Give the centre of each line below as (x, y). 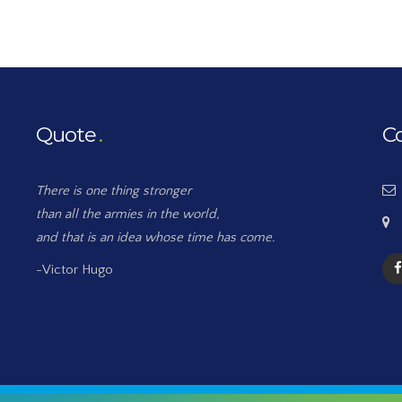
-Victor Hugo (74, 270)
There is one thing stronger (114, 191)
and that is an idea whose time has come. (155, 237)
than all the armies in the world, (128, 214)
